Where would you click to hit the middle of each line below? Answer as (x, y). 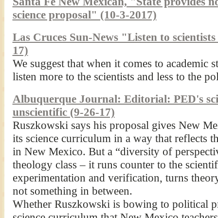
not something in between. (72, 191)
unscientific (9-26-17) (64, 112)
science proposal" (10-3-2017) (84, 14)
